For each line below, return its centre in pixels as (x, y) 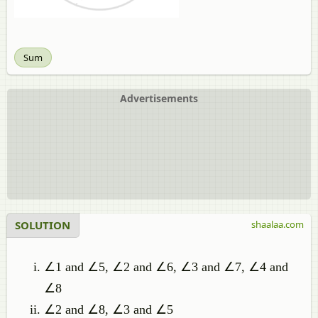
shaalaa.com (278, 224)
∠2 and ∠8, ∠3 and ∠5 (109, 309)
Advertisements (159, 98)
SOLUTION (43, 225)
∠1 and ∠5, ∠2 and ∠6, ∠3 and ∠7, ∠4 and (166, 267)
